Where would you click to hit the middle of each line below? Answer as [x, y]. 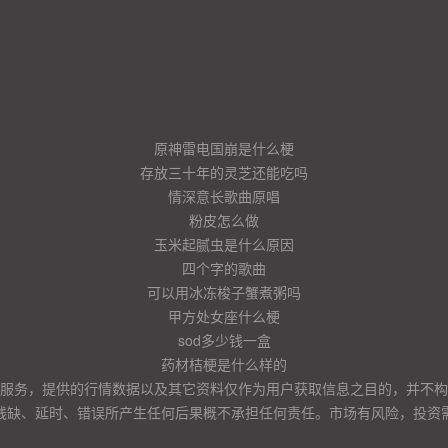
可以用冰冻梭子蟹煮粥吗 [224, 292]
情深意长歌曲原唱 [224, 196]
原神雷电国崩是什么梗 [224, 148]
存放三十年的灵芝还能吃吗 [224, 172]
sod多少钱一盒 [224, 340]
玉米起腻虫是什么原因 [224, 244]
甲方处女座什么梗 [224, 316]
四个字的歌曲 [224, 268]
